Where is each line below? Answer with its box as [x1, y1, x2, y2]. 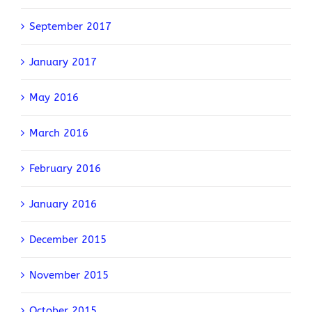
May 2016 [29, 91, 79, 104]
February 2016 [29, 162, 101, 175]
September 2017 [29, 20, 111, 33]
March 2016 [29, 127, 88, 140]
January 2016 [29, 198, 97, 211]
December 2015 [29, 233, 107, 247]
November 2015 [29, 269, 109, 282]
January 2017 [29, 56, 97, 69]
